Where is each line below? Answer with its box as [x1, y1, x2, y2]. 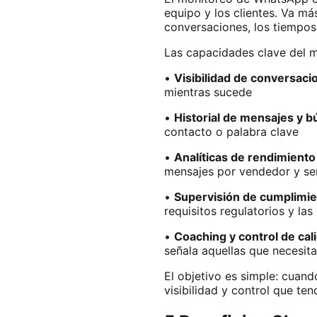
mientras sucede [164, 84, 252, 99]
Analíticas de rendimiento [174, 149, 316, 164]
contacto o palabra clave [164, 124, 299, 139]
